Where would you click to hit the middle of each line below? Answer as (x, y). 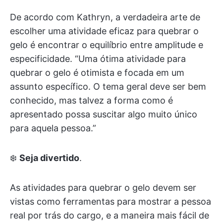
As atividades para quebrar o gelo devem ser (103, 188)
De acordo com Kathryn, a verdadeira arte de (105, 17)
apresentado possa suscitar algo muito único (104, 114)
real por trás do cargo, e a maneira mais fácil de (110, 215)
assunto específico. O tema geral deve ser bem (108, 86)
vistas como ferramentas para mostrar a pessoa (111, 201)
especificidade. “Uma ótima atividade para (98, 59)
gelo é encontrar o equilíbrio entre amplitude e (107, 45)
